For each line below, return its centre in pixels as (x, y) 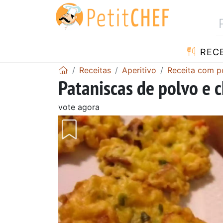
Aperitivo (139, 70)
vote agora (79, 107)
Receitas (95, 70)
